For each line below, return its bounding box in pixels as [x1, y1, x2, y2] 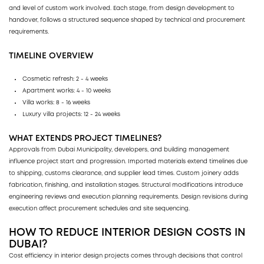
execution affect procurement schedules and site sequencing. [9, 206, 190, 212]
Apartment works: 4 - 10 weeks [22, 88, 111, 94]
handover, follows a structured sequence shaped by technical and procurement [9, 17, 245, 23]
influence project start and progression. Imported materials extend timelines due [9, 159, 247, 164]
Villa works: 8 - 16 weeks [22, 100, 90, 105]
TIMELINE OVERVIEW [9, 52, 93, 60]
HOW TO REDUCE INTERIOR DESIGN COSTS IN [9, 227, 246, 237]
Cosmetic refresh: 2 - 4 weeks [22, 76, 108, 82]
